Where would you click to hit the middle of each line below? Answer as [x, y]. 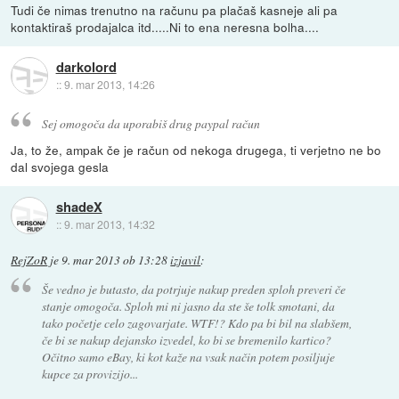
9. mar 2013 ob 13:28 [115, 260]
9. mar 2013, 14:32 [109, 224]
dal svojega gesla [60, 166]
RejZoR [29, 260]
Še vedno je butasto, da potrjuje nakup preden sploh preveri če [193, 289]
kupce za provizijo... [90, 374]
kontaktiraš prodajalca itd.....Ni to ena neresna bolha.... [165, 26]
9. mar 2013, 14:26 [109, 85]
